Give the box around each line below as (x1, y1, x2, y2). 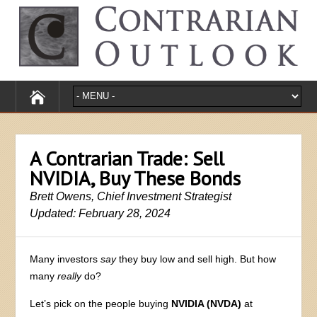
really (57, 270, 82, 282)
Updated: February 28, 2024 (30, 207, 171, 219)
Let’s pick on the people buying (30, 297, 172, 309)
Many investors (30, 253, 101, 265)
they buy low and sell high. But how (116, 253, 277, 265)
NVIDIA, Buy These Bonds (30, 164, 241, 191)
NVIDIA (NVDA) (171, 297, 242, 309)
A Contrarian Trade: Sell (30, 144, 225, 171)
